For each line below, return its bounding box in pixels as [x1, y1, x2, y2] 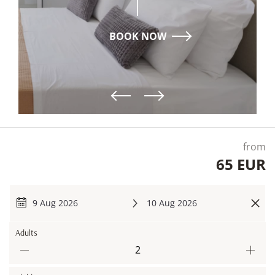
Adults [15, 227, 37, 238]
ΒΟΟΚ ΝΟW [109, 29, 166, 43]
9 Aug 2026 [33, 196, 78, 209]
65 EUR [216, 153, 266, 174]
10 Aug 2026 [147, 196, 197, 209]
